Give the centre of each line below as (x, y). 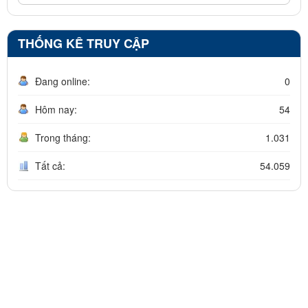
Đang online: (63, 81)
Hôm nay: (56, 109)
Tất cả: (50, 165)
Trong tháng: (63, 137)
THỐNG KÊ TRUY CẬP (84, 43)
